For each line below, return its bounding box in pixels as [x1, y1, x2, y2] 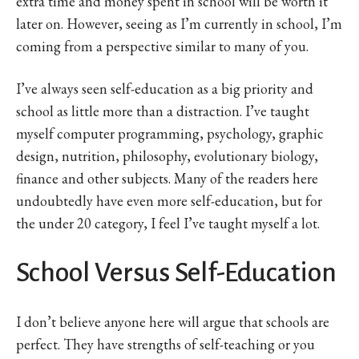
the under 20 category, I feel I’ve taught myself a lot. [16, 213, 320, 232]
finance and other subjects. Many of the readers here [16, 168, 318, 188]
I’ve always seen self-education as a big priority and [16, 79, 313, 98]
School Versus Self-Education [16, 257, 337, 287]
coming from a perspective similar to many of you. [16, 36, 309, 55]
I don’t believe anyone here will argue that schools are [16, 312, 329, 331]
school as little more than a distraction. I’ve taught [16, 101, 309, 120]
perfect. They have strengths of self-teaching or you [16, 334, 315, 353]
